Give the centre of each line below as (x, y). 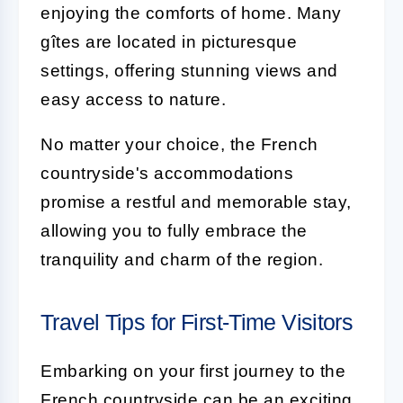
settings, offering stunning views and (189, 70)
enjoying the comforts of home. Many (191, 13)
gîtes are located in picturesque (169, 41)
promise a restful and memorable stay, (196, 201)
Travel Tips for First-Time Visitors (197, 322)
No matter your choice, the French (179, 144)
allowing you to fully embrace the (174, 230)
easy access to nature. (133, 99)
